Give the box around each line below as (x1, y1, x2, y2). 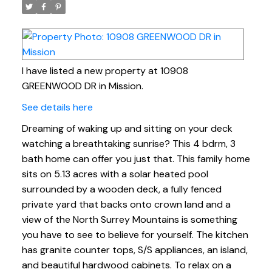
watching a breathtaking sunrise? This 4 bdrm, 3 (21, 137, 236, 150)
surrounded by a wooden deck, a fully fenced (21, 182, 222, 195)
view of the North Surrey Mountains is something (21, 212, 237, 226)
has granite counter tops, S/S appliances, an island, (21, 243, 248, 256)
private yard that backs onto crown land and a (21, 197, 231, 211)
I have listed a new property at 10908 (21, 64, 188, 77)
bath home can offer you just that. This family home (21, 152, 250, 165)
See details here (21, 100, 93, 114)
